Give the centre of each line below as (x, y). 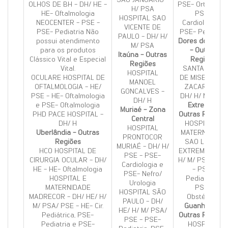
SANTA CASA (203, 68)
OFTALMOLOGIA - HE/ (68, 87)
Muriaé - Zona (142, 110)
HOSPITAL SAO (142, 18)
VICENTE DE (142, 27)
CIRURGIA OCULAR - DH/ (68, 160)
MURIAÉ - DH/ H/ (142, 146)
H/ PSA (142, 9)
